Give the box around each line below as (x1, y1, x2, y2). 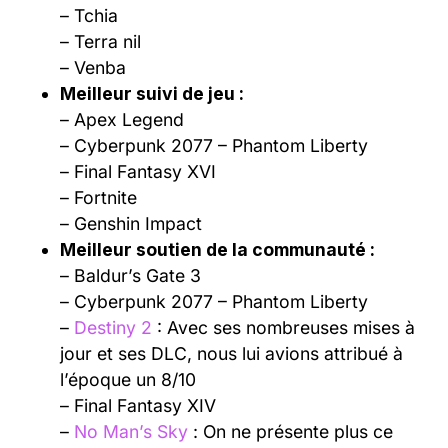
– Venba (60, 56, 126, 78)
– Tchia (60, 4, 118, 26)
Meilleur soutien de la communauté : (60, 238, 379, 260)
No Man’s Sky (74, 420, 188, 442)
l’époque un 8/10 (60, 368, 196, 390)
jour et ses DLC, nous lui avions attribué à (60, 342, 403, 364)
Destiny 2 (74, 316, 152, 338)
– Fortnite (60, 186, 137, 208)
